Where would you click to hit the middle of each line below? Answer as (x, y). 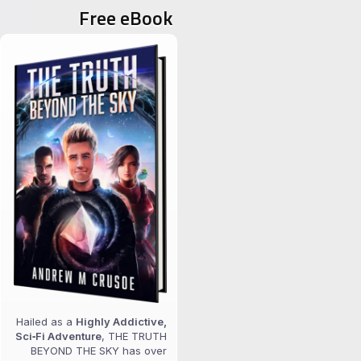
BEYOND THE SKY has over (99, 350)
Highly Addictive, (121, 321)
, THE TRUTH (134, 336)
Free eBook (126, 18)
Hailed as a (46, 321)
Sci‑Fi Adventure (58, 336)
